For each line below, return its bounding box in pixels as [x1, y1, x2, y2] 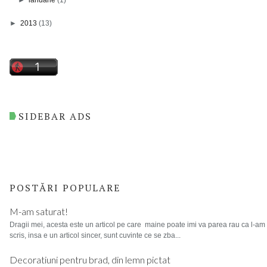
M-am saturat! [10, 206, 68, 218]
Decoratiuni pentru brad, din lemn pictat [10, 254, 170, 266]
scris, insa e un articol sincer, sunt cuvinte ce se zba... [10, 231, 181, 240]
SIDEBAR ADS [18, 109, 92, 123]
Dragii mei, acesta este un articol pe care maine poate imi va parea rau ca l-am [10, 220, 265, 229]
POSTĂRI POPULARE [10, 181, 120, 194]
